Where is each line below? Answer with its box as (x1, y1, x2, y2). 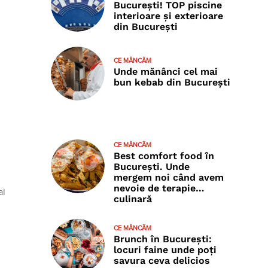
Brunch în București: (113, 233, 212, 245)
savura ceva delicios (113, 254, 210, 266)
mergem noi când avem (113, 172, 224, 184)
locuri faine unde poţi (113, 243, 217, 255)
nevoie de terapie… (113, 182, 205, 194)
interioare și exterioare (113, 10, 223, 22)
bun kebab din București (113, 77, 230, 89)
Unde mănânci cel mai (113, 66, 218, 78)
